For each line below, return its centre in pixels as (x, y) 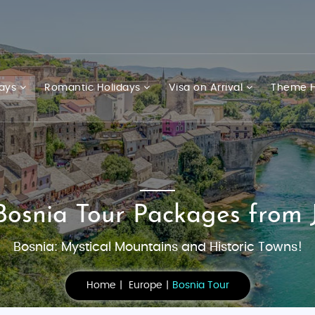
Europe (145, 285)
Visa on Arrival (207, 88)
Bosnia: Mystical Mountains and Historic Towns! (157, 247)
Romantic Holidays (94, 88)
